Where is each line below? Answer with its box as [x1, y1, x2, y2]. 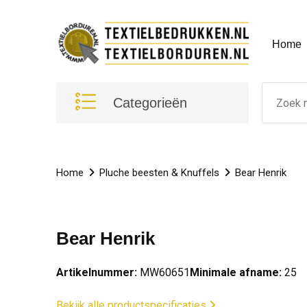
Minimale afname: [189, 266, 282, 279]
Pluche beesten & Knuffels [99, 167, 219, 179]
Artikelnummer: [56, 266, 137, 279]
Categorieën [112, 95, 187, 110]
